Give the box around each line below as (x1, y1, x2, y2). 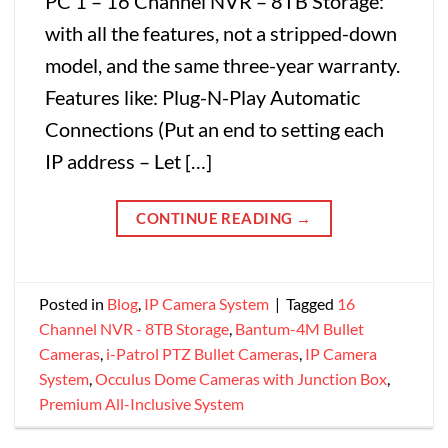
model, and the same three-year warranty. (45, 53, 400, 78)
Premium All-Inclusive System (39, 394, 244, 414)
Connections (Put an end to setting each (45, 117, 384, 142)
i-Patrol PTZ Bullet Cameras (106, 344, 299, 364)
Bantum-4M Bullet (235, 319, 364, 339)
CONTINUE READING (136, 208, 297, 227)
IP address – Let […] (45, 149, 212, 174)
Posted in (39, 294, 107, 314)
